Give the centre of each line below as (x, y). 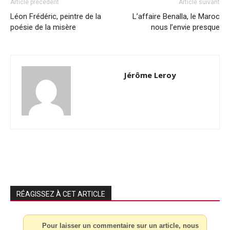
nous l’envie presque (185, 27)
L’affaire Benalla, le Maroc (176, 16)
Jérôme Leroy (150, 75)
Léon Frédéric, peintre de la (56, 16)
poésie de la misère (43, 27)
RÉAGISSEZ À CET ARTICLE (61, 194)
